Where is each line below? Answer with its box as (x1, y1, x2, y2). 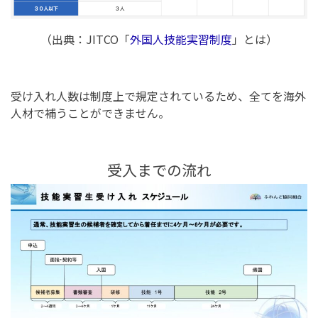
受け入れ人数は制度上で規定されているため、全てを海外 (11, 87, 306, 105)
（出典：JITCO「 (40, 31, 130, 48)
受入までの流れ (106, 159, 212, 181)
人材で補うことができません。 (11, 104, 170, 122)
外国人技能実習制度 (130, 31, 232, 48)
